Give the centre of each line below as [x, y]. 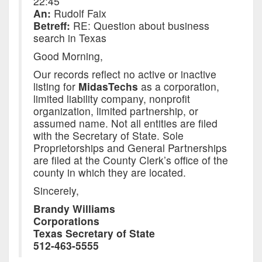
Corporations [66, 221]
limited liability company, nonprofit [111, 99]
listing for [56, 87]
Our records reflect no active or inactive [125, 74]
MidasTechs [108, 87]
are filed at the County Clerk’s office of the [130, 160]
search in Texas [70, 38]
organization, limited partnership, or [116, 111]
